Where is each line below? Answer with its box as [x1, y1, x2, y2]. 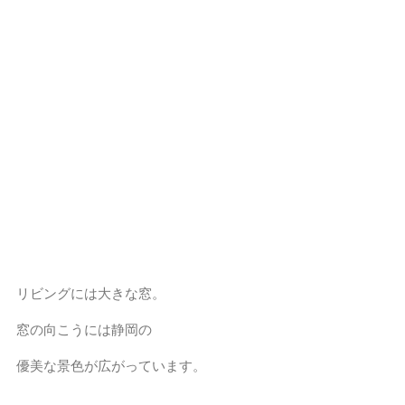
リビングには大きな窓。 [16, 285, 165, 301]
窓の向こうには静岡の [16, 321, 152, 337]
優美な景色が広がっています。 [16, 357, 206, 373]
